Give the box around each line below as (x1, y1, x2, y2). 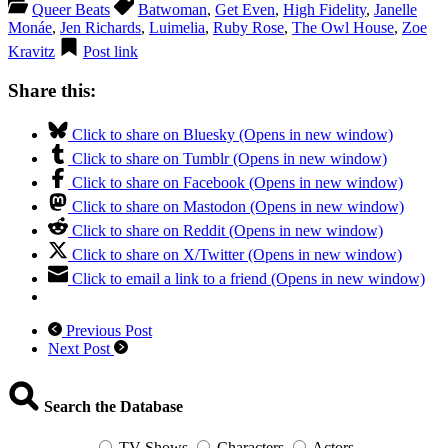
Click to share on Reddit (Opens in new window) (72, 222, 383, 240)
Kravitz (8, 42, 55, 60)
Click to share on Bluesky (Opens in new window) (72, 126, 393, 144)
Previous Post (62, 322, 152, 340)
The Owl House (292, 18, 394, 36)
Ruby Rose (213, 18, 284, 36)
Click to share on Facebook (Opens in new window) (72, 174, 403, 192)
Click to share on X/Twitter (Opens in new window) (72, 246, 402, 264)
